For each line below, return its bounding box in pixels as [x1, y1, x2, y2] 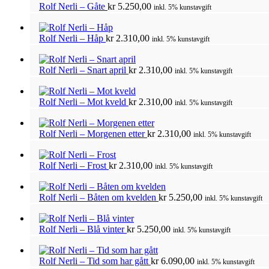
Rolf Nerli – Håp [39, 32, 106, 43]
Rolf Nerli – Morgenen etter [39, 128, 147, 139]
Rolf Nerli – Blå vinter [39, 223, 127, 234]
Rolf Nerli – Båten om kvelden [39, 192, 159, 202]
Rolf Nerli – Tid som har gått [39, 255, 151, 266]
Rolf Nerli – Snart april [39, 64, 128, 75]
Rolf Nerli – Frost [39, 160, 109, 171]
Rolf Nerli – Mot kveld [39, 96, 128, 107]
